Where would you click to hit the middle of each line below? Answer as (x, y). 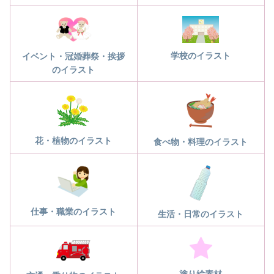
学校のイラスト (201, 56)
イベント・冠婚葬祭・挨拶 (73, 56)
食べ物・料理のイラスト (201, 142)
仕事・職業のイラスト (73, 211)
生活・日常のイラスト (201, 214)
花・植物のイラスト (73, 140)
